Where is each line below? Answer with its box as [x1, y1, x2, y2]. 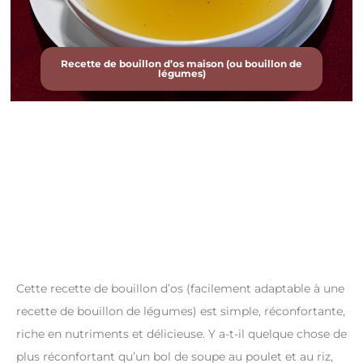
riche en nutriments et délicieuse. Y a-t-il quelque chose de [16, 327, 347, 342]
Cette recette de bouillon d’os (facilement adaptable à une [16, 281, 344, 297]
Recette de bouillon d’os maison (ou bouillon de [61, 58, 302, 70]
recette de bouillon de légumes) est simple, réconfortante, [16, 304, 345, 319]
